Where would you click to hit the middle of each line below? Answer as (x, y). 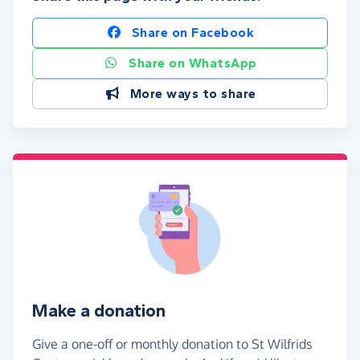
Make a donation (99, 311)
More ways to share (193, 93)
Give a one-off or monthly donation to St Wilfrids (172, 344)
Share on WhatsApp (193, 63)
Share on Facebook (193, 32)
